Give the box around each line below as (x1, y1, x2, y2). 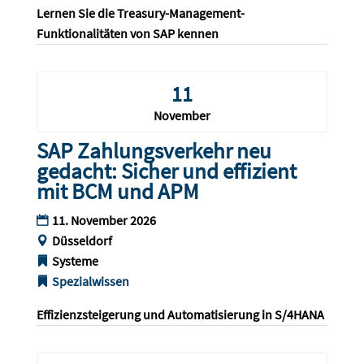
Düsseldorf (51, 232, 112, 249)
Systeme (51, 253, 98, 270)
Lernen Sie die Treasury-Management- (36, 5, 245, 22)
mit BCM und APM (36, 177, 199, 206)
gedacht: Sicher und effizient (36, 157, 297, 185)
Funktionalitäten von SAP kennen (36, 25, 219, 42)
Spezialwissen (51, 273, 129, 290)
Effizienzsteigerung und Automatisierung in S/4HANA (36, 306, 324, 323)
